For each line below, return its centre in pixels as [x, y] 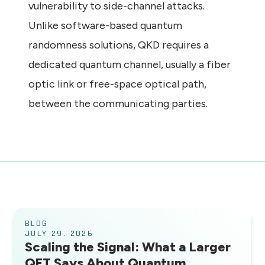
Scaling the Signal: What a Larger [128, 247]
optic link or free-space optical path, [117, 84]
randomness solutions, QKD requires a [119, 45]
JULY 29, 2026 [59, 234]
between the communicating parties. [118, 104]
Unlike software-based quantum [105, 26]
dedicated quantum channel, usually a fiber [130, 65]
